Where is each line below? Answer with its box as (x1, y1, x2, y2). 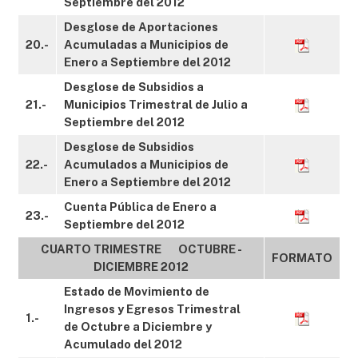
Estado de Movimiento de (64, 284, 209, 298)
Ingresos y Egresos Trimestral (64, 302, 241, 316)
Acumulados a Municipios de (64, 157, 229, 171)
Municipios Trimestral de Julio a (64, 97, 248, 111)
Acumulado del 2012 (64, 337, 182, 351)
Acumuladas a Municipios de (64, 38, 229, 51)
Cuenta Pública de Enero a (64, 200, 217, 213)
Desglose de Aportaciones (64, 20, 218, 34)
